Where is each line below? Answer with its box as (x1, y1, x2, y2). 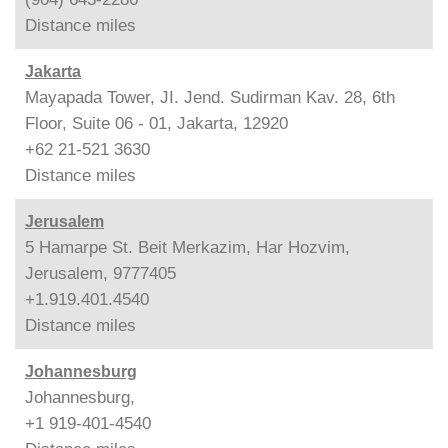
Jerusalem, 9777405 (25, 263, 176, 283)
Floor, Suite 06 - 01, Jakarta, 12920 (25, 113, 288, 133)
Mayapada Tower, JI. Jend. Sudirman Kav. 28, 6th (25, 87, 395, 107)
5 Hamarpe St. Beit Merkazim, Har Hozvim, (25, 237, 350, 257)
